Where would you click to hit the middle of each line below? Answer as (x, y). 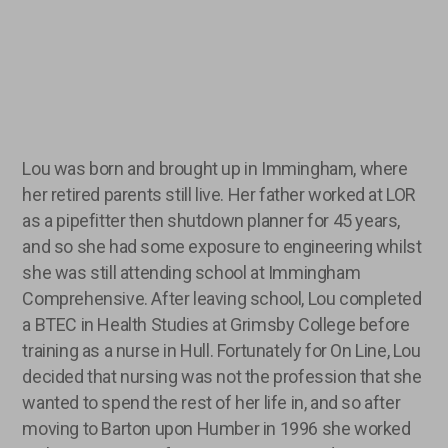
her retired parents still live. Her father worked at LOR (219, 194)
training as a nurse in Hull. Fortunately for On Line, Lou (221, 350)
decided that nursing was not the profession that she (222, 376)
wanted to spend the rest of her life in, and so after (211, 402)
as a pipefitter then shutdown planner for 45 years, (211, 220)
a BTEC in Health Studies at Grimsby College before (216, 324)
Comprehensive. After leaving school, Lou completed (222, 298)
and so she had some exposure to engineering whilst (222, 246)
